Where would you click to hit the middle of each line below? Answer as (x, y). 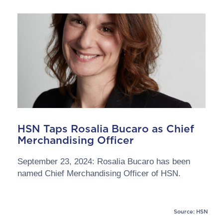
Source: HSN (191, 212)
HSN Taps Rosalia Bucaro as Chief (106, 129)
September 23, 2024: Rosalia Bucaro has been (104, 162)
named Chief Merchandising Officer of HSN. (99, 173)
